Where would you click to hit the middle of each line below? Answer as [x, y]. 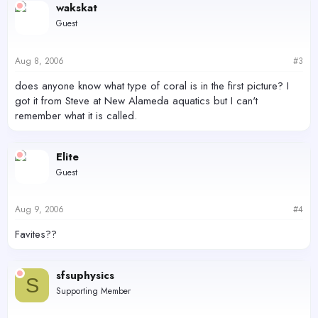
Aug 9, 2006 [39, 210]
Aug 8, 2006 [39, 61]
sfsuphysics [85, 276]
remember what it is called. [76, 115]
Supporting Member [93, 291]
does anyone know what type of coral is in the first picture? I [152, 86]
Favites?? [36, 235]
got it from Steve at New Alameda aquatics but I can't [136, 100]
